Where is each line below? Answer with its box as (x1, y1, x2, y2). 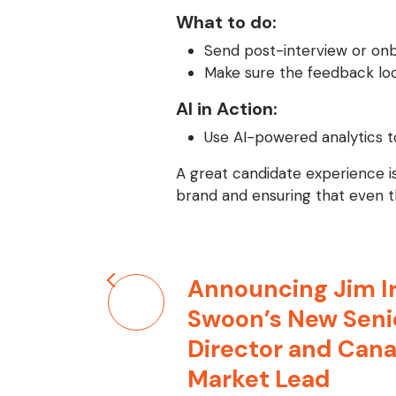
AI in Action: (176, 97, 282, 120)
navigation (89, 303, 230, 338)
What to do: (176, 11, 277, 34)
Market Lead (187, 363, 331, 394)
